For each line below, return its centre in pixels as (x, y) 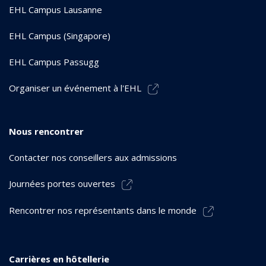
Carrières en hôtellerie (59, 259)
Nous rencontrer (46, 131)
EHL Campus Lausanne (56, 9)
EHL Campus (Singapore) (60, 35)
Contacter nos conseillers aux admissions (93, 157)
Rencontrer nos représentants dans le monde (103, 210)
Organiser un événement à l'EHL (75, 88)
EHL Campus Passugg (54, 61)
